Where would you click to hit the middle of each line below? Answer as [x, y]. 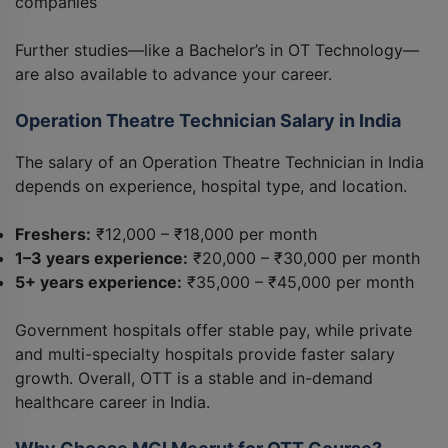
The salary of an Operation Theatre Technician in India [219, 162]
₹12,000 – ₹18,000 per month [204, 234]
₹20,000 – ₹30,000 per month [304, 258]
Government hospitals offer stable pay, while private [213, 330]
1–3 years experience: [101, 258]
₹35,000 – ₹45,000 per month [298, 282]
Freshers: [53, 234]
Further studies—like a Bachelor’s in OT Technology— [217, 50]
